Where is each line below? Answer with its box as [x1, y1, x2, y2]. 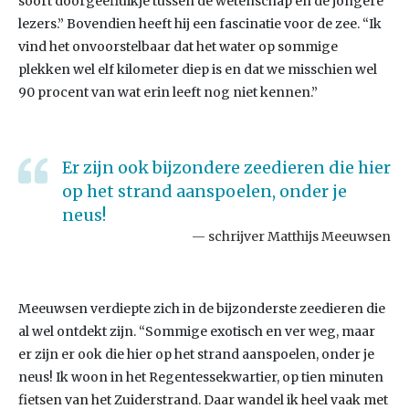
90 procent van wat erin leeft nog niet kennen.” [18, 84, 318, 100]
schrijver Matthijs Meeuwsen [208, 228, 391, 245]
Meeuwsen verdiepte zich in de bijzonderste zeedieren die [18, 300, 385, 317]
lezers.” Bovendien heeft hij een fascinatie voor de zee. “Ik [18, 16, 382, 32]
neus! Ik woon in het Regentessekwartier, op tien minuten [18, 369, 383, 385]
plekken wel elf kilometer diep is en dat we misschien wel [18, 61, 377, 78]
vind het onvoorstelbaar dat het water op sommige [18, 38, 338, 55]
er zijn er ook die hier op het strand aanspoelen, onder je [18, 346, 374, 362]
